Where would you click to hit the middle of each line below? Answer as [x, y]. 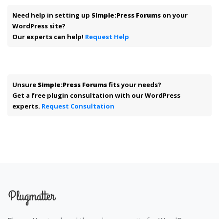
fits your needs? [134, 84]
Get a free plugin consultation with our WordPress [96, 95]
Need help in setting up [52, 15]
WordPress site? [39, 26]
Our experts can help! [49, 36]
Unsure [25, 84]
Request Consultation [78, 106]
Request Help [107, 36]
